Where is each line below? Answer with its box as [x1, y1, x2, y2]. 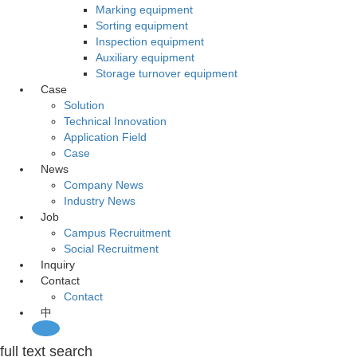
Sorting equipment [96, 19, 188, 32]
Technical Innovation [64, 115, 167, 127]
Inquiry [40, 258, 75, 271]
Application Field [64, 131, 147, 143]
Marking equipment [96, 3, 193, 16]
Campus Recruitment [64, 226, 171, 239]
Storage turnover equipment [96, 67, 237, 80]
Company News [64, 178, 143, 191]
